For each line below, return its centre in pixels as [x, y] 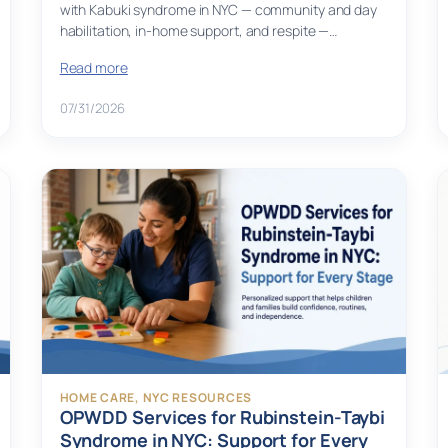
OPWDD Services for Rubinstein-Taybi [222, 417]
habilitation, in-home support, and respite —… [198, 31]
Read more [93, 68]
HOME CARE [97, 398]
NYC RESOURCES [197, 398]
